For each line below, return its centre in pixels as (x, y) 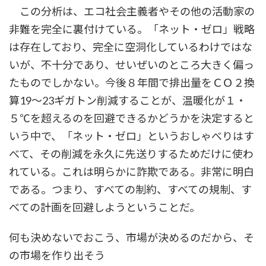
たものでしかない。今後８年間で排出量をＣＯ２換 (132, 83)
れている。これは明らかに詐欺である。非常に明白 (132, 172)
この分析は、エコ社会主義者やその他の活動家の (132, 12)
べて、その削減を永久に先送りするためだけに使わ (131, 154)
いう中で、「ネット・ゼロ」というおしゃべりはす (132, 136)
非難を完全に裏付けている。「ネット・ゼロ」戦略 (132, 29)
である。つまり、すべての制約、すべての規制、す (130, 190)
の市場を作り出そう (57, 256)
